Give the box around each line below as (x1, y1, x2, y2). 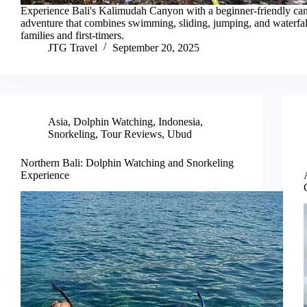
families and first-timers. (21, 29, 124, 41)
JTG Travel (48, 41, 97, 53)
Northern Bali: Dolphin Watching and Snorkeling (21, 156, 234, 169)
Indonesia (158, 115, 200, 127)
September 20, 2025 (112, 41, 199, 53)
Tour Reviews (101, 127, 162, 140)
